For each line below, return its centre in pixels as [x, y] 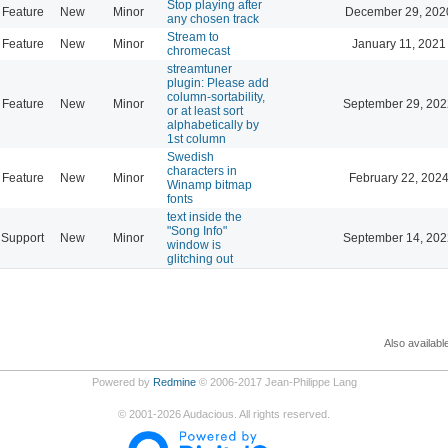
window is [194, 244]
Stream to [193, 36]
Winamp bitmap [209, 184]
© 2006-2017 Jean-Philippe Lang [276, 381]
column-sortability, [216, 96]
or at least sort [205, 110]
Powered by [122, 381]
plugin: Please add [218, 82]
